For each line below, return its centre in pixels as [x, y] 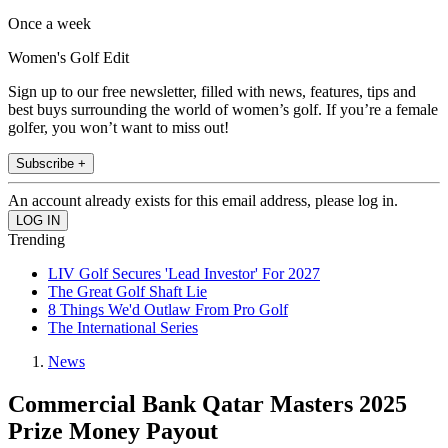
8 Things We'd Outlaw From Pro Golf [168, 310]
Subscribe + [51, 164]
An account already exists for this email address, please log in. [203, 201]
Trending [36, 240]
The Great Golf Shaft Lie [127, 292]
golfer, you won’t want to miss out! [118, 128]
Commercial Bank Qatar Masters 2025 [207, 404]
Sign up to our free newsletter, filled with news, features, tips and [212, 92]
